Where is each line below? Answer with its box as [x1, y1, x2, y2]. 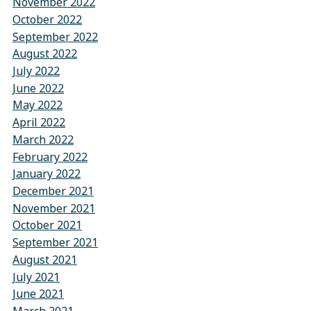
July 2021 [12, 269, 60, 285]
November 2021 [12, 200, 95, 217]
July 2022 [12, 62, 60, 79]
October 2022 [12, 11, 82, 28]
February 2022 [12, 149, 87, 165]
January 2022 [12, 166, 81, 183]
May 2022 [12, 97, 62, 114]
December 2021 [12, 183, 94, 199]
